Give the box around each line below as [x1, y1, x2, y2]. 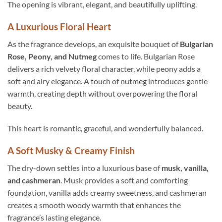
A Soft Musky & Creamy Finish [7, 145, 135, 157]
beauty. [7, 101, 32, 111]
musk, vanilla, [162, 163, 209, 172]
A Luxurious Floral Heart [7, 21, 111, 33]
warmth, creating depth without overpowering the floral [7, 88, 197, 98]
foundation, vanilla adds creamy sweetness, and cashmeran [7, 187, 207, 197]
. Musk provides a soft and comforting [60, 175, 188, 185]
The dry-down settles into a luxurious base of [7, 163, 162, 172]
